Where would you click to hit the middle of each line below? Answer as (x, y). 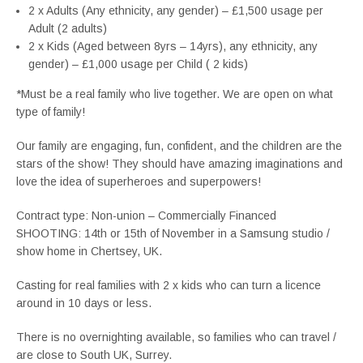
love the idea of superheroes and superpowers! (139, 181)
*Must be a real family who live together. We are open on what (175, 94)
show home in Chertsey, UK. (89, 251)
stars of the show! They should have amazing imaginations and (179, 164)
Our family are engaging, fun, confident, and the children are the (179, 146)
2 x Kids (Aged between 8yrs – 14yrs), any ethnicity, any (173, 46)
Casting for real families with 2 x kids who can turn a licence (169, 285)
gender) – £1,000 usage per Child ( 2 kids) (138, 64)
